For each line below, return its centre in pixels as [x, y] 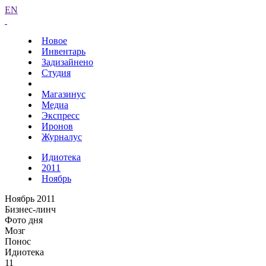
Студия [56, 73]
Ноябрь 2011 [30, 199]
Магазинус [64, 94]
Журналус [62, 137]
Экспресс [61, 115]
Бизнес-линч [30, 209]
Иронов [57, 126]
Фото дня [24, 220]
